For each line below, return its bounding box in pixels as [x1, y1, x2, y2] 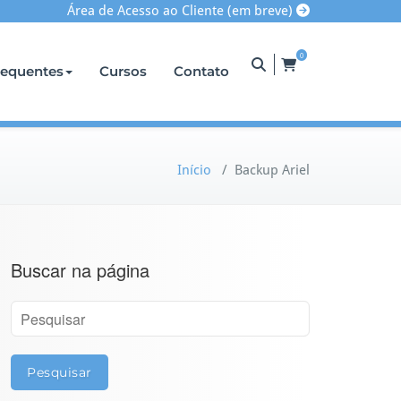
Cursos [99, 63, 147, 80]
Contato [174, 63, 229, 80]
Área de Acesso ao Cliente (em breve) [67, 3, 296, 19]
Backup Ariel [235, 162, 310, 178]
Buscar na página [11, 257, 149, 283]
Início [177, 162, 211, 178]
